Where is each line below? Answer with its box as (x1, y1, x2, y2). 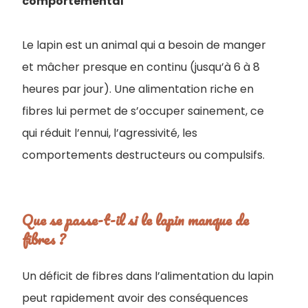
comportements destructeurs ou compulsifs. (22, 147, 265, 163)
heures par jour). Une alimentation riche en (22, 81, 254, 97)
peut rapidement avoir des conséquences (22, 290, 248, 306)
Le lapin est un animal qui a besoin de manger (22, 37, 266, 53)
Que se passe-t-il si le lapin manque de (22, 208, 249, 232)
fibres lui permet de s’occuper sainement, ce (22, 103, 264, 119)
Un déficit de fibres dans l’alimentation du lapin (22, 268, 274, 284)
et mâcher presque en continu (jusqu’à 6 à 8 (22, 59, 260, 75)
